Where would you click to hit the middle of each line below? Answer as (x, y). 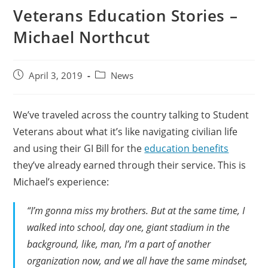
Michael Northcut (82, 37)
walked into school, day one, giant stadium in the (129, 228)
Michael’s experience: (61, 182)
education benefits (187, 149)
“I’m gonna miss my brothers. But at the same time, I (136, 211)
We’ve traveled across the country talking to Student (131, 115)
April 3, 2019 (56, 76)
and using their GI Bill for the (79, 149)
